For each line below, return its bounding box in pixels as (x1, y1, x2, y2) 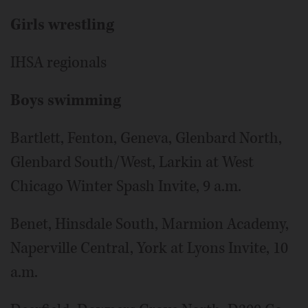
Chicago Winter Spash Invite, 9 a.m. (10, 175, 241, 197)
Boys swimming (10, 89, 121, 111)
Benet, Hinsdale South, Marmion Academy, (10, 213, 289, 234)
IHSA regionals (10, 52, 107, 73)
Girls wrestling (10, 14, 114, 35)
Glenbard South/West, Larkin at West (10, 151, 254, 173)
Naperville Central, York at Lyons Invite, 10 (10, 237, 288, 258)
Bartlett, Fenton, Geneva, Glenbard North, (10, 127, 282, 148)
